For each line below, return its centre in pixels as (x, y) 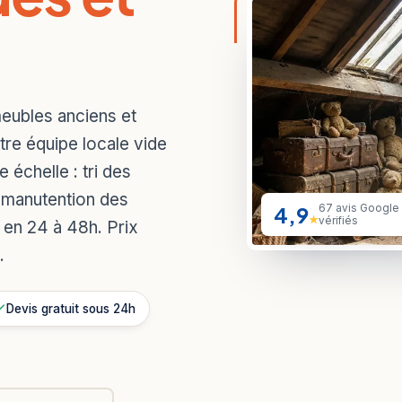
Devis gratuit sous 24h (71, 308)
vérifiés (339, 221)
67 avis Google (359, 209)
